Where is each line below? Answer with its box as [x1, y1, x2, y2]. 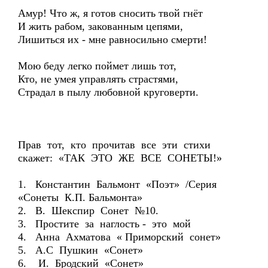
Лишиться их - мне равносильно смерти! [18, 33, 207, 45]
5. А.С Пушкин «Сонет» [18, 244, 143, 256]
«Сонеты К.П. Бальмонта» [18, 191, 142, 203]
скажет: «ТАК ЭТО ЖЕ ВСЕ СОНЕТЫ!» [18, 152, 222, 164]
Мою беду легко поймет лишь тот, [18, 60, 176, 72]
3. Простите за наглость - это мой [18, 218, 191, 230]
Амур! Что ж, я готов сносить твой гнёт [18, 7, 203, 19]
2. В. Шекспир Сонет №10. [18, 205, 159, 217]
